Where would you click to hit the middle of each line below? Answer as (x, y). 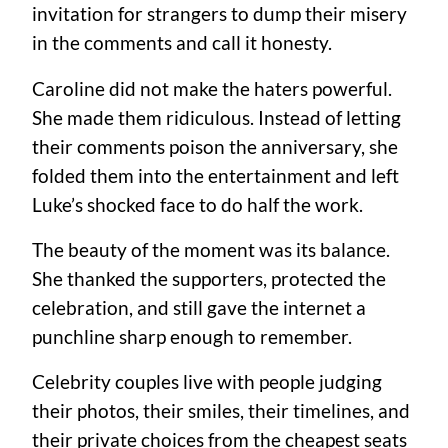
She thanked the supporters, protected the (209, 278)
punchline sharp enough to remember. (192, 336)
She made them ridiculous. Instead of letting (216, 117)
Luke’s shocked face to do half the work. (197, 204)
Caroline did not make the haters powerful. (212, 88)
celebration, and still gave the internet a (199, 307)
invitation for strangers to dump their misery (219, 14)
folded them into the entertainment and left (215, 175)
